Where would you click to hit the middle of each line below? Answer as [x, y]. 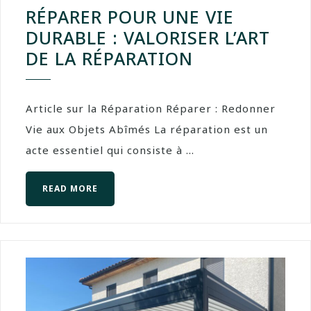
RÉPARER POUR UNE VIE [130, 17]
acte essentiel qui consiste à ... [110, 150]
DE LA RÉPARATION [109, 59]
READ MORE [70, 189]
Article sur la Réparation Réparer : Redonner [151, 109]
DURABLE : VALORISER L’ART [148, 38]
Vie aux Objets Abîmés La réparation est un [147, 129]
